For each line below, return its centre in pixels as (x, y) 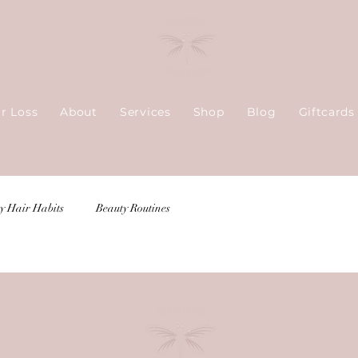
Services (145, 112)
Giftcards (326, 112)
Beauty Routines (133, 208)
